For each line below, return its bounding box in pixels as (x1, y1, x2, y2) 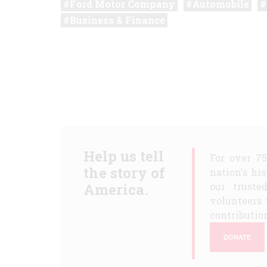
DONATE (223, 233, 251, 241)
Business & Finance (70, 14, 165, 26)
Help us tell (83, 147, 164, 166)
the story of (83, 163, 165, 182)
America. (83, 180, 148, 199)
